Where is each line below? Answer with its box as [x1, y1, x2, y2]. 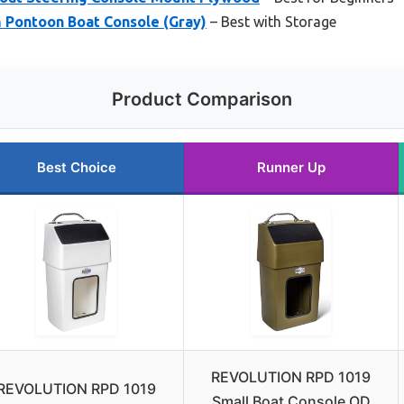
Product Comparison [112, 88, 292, 111]
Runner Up [256, 159, 326, 177]
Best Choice [36, 159, 116, 177]
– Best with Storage [207, 14, 336, 31]
